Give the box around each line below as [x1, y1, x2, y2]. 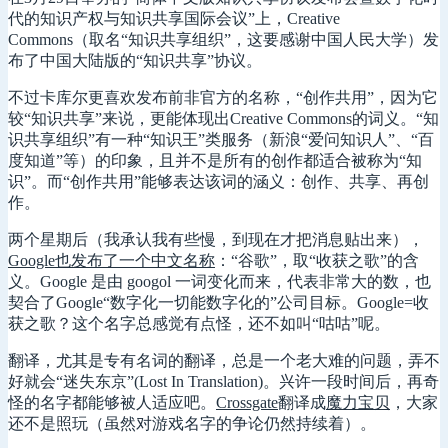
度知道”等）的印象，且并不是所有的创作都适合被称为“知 [8, 151, 422, 169]
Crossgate [216, 393, 278, 411]
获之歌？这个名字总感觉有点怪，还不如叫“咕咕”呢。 [8, 314, 390, 332]
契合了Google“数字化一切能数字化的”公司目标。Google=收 [8, 293, 429, 311]
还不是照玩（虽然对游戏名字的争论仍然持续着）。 [8, 414, 376, 432]
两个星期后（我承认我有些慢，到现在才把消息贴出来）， [8, 230, 424, 248]
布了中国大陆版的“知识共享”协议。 [8, 51, 262, 69]
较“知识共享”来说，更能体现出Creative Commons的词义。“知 [8, 109, 439, 127]
